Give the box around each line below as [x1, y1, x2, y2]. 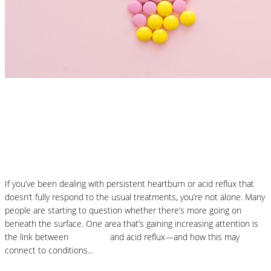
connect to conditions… [5, 244, 94, 256]
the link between [5, 231, 71, 243]
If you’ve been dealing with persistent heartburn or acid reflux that [5, 178, 254, 190]
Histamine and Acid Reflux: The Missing [5, 117, 246, 134]
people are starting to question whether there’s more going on [5, 204, 241, 217]
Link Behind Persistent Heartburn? [5, 139, 209, 155]
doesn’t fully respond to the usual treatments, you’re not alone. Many [5, 191, 265, 203]
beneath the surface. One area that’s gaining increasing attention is [5, 218, 258, 230]
